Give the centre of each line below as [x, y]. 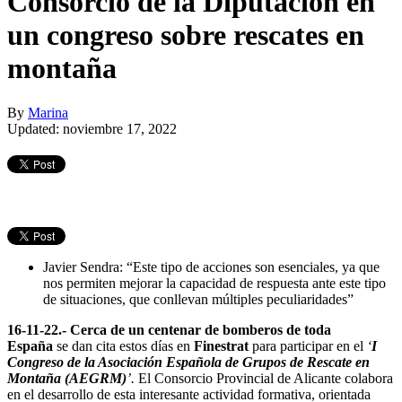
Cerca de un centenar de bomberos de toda [201, 329]
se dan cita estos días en [123, 345]
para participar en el [308, 345]
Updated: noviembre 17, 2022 [92, 128]
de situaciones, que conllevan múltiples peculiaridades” [198, 299]
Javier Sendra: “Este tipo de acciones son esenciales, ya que [211, 267]
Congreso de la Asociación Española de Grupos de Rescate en [188, 362]
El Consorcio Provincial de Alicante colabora [266, 378]
